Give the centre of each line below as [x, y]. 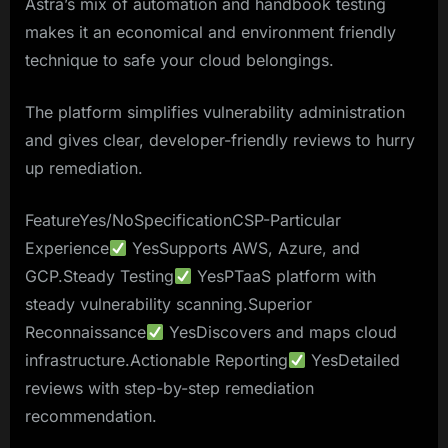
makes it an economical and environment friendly [210, 32]
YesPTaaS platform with [284, 276]
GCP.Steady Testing [99, 276]
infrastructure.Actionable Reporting [156, 360]
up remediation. [84, 168]
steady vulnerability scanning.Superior [168, 304]
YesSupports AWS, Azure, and [244, 248]
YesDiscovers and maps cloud [281, 332]
